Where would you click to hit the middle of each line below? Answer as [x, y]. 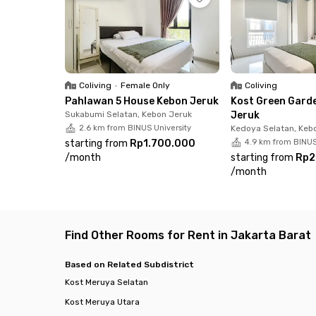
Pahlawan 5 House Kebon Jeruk [142, 101]
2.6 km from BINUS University [135, 128]
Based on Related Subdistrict [129, 264]
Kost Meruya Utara [102, 302]
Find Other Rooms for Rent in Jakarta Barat [188, 235]
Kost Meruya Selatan [107, 282]
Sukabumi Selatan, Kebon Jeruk [128, 114]
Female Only [145, 85]
